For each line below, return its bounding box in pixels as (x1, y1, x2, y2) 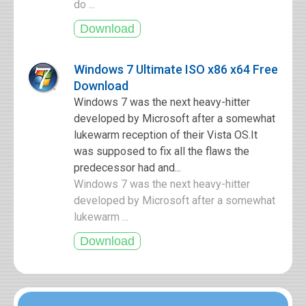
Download (74, 79, 128, 93)
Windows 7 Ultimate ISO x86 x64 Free (74, 62, 278, 76)
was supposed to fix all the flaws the (74, 145, 249, 158)
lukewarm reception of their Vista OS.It (74, 128, 258, 141)
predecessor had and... (74, 161, 181, 174)
